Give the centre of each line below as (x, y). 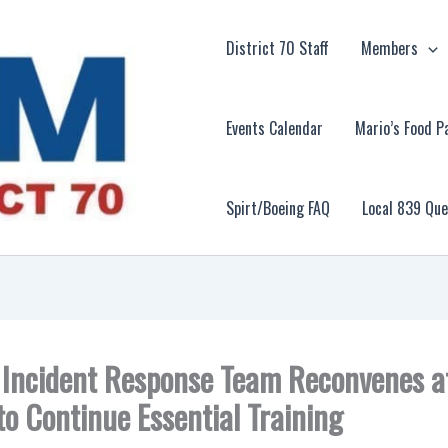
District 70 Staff (278, 47)
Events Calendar (275, 127)
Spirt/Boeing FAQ (278, 207)
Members (390, 47)
